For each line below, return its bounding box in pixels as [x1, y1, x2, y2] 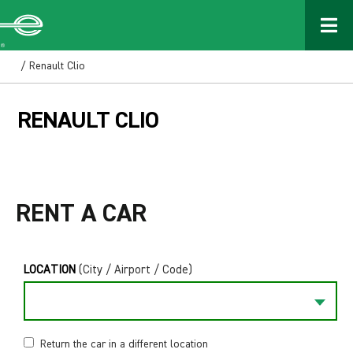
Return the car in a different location [40, 339, 209, 351]
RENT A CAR [16, 202, 147, 228]
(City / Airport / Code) [79, 264, 192, 277]
